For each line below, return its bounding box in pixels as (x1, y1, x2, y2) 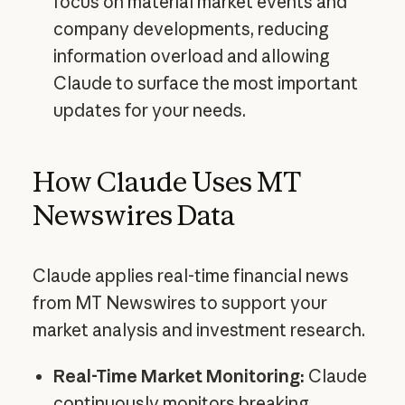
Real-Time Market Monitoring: (52, 364, 305, 387)
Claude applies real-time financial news (32, 264, 349, 287)
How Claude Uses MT (32, 165, 301, 198)
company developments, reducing (52, 17, 329, 40)
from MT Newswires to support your (32, 291, 327, 314)
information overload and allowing (52, 44, 330, 67)
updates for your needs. (52, 99, 246, 121)
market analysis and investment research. (32, 318, 365, 341)
